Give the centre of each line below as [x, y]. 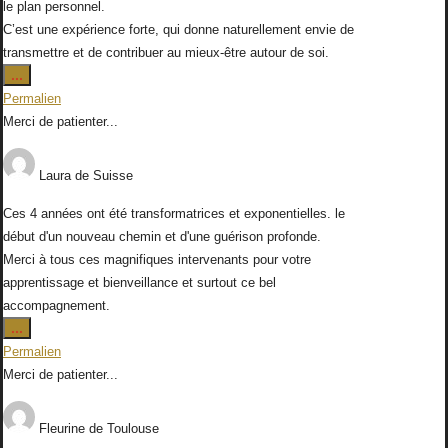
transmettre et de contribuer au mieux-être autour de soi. [166, 53]
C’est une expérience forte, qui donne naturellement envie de [178, 30]
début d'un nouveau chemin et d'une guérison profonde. [162, 237]
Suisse [113, 176]
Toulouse [133, 429]
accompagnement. [56, 306]
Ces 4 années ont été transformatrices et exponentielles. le [174, 214]
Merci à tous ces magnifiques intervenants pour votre [157, 260]
